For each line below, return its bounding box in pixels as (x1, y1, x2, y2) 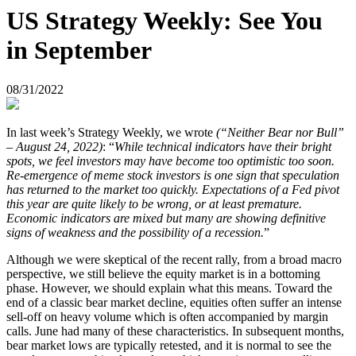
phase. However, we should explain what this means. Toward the (6, 281, 332, 295)
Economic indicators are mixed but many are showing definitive (6, 211, 326, 225)
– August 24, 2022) (6, 139, 103, 153)
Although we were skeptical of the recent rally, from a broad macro (6, 252, 342, 266)
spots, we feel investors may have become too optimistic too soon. (6, 153, 335, 168)
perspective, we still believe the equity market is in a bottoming (6, 266, 320, 281)
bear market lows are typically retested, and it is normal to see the (6, 338, 331, 352)
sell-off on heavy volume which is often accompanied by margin (6, 309, 328, 323)
